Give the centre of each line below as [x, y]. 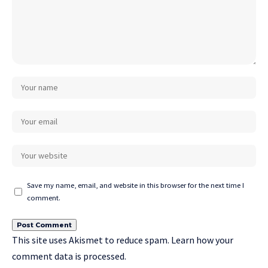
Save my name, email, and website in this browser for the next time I [135, 185]
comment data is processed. [69, 256]
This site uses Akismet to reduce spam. [92, 240]
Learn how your [202, 240]
